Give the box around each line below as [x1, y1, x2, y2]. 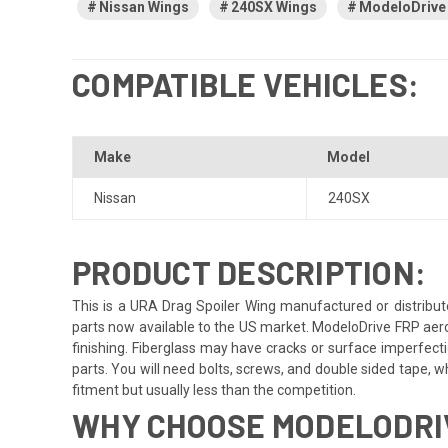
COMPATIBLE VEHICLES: [72, 64, 419, 103]
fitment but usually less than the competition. [72, 381, 356, 398]
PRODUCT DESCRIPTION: [72, 252, 426, 291]
